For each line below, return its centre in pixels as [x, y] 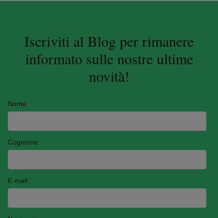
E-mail [18, 180]
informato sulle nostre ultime [109, 58]
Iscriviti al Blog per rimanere [109, 41]
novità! [109, 76]
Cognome [23, 142]
